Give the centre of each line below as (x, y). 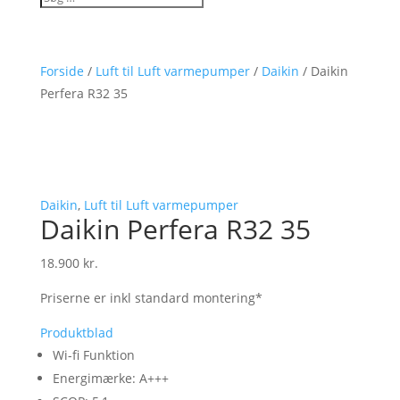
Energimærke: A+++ (110, 378)
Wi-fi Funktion (93, 355)
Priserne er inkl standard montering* (151, 298)
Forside (62, 71)
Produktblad (76, 333)
